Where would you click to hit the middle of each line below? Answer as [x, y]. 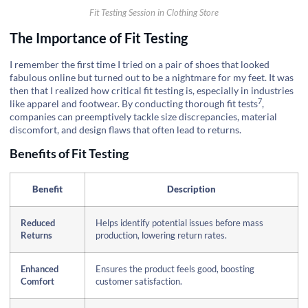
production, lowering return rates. [161, 236]
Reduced [38, 223]
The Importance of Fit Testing [99, 37]
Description [191, 190]
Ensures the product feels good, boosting [175, 269]
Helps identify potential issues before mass [179, 223]
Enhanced [40, 269]
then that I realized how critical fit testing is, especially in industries [152, 90]
